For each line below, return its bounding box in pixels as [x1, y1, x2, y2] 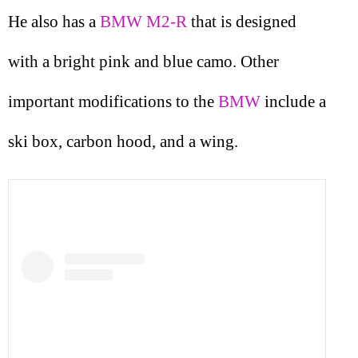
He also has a [8, 11, 100, 31]
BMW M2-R [100, 11, 187, 31]
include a [261, 91, 326, 111]
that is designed [187, 11, 296, 31]
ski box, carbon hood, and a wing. [8, 131, 238, 151]
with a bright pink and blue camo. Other [8, 51, 279, 71]
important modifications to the [8, 91, 218, 111]
